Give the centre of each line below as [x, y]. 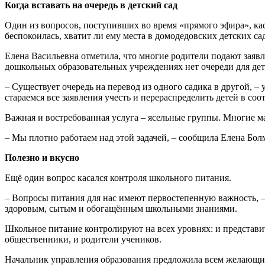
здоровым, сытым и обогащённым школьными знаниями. [121, 209]
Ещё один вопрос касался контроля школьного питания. [118, 178]
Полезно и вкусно [42, 158]
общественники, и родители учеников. [83, 240]
